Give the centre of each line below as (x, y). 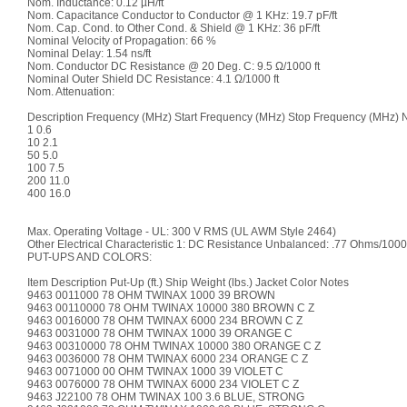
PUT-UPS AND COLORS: (89, 257)
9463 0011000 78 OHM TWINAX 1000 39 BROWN (151, 295)
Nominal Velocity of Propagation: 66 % (121, 41)
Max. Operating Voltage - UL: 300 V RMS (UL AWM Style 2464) (181, 232)
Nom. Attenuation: (70, 92)
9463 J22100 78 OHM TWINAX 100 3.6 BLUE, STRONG (165, 397)
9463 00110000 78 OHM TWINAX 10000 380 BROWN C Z (170, 308)
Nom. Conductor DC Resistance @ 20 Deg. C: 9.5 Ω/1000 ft (173, 66)
